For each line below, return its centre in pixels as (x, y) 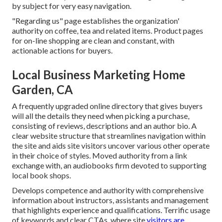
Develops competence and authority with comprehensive (108, 190)
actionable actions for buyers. (62, 50)
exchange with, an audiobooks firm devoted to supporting (109, 165)
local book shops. (41, 175)
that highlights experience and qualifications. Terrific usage (111, 210)
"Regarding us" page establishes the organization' (96, 20)
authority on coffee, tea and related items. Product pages (108, 30)
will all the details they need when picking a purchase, (101, 115)
